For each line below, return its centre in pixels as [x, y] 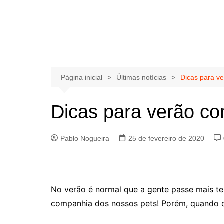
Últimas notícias [141, 77]
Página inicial [82, 77]
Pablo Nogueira [85, 138]
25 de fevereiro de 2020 [166, 138]
